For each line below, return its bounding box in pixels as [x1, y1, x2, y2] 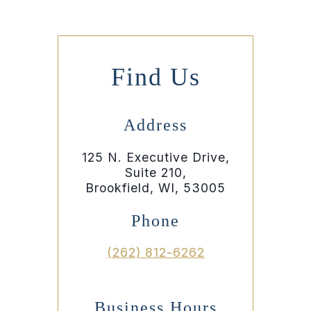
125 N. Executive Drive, [81, 150, 230, 165]
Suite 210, [124, 165, 187, 180]
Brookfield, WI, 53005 [85, 180, 226, 196]
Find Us [110, 63, 201, 92]
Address [124, 116, 187, 135]
